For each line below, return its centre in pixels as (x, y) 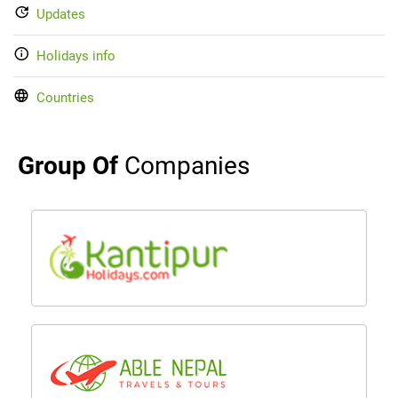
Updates (61, 15)
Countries (65, 98)
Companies (187, 166)
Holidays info (76, 56)
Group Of (71, 166)
